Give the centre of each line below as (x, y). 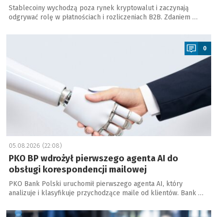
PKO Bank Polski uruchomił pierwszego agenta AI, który (95, 184)
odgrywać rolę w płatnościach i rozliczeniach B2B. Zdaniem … (103, 17)
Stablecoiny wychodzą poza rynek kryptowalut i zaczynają (99, 8)
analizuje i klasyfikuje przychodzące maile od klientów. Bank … (106, 193)
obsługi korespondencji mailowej (77, 170)
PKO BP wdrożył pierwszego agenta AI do (93, 159)
